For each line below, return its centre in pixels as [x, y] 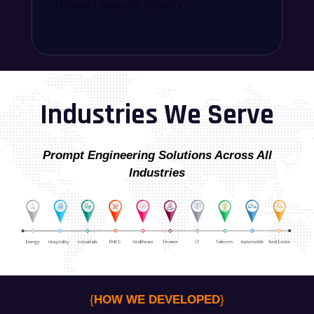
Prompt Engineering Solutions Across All [157, 156]
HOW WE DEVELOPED [157, 300]
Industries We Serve [157, 116]
